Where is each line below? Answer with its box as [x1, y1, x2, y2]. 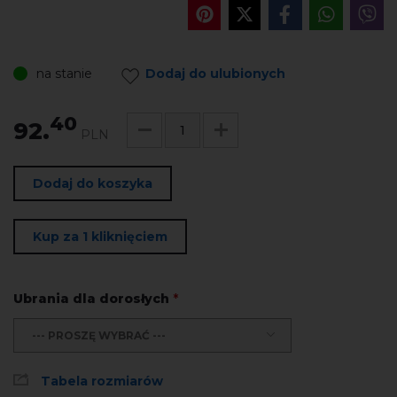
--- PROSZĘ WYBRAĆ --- [32, 328, 166, 342]
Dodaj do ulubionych [145, 65, 285, 82]
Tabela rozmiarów [41, 372, 163, 389]
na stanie [36, 65, 92, 82]
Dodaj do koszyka [33, 175, 152, 191]
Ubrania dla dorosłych [13, 290, 173, 307]
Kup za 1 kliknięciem [33, 228, 167, 245]
